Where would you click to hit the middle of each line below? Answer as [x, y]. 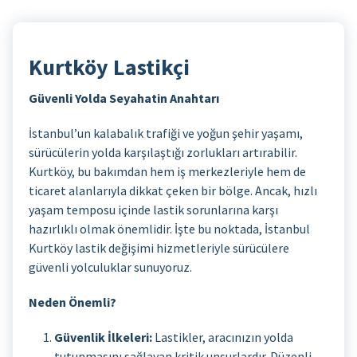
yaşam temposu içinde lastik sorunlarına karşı [153, 209]
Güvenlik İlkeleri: [103, 337]
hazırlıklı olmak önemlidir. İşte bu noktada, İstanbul [169, 228]
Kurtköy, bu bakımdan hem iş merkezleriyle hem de [167, 171]
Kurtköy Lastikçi [109, 67]
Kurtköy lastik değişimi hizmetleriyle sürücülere [159, 247]
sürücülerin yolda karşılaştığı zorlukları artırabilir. [163, 152]
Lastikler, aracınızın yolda [223, 337]
